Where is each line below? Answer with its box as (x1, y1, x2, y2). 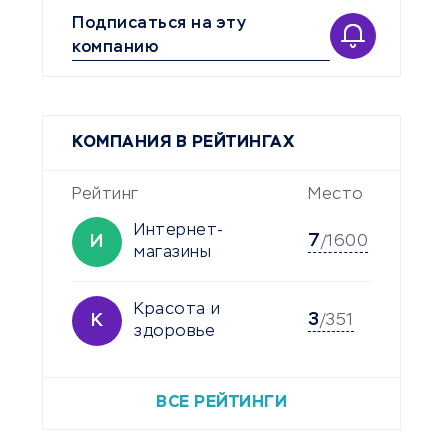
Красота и (134, 301, 221, 318)
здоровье (134, 323, 215, 340)
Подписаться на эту (72, 15, 246, 32)
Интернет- (134, 222, 224, 239)
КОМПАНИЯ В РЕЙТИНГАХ (72, 134, 294, 151)
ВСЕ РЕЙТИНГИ (156, 394, 288, 411)
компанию (72, 39, 158, 56)
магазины (134, 244, 211, 261)
